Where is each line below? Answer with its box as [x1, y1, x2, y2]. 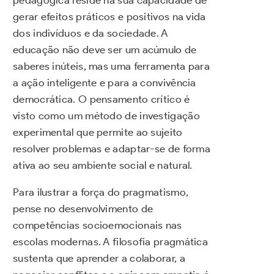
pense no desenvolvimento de [13, 202, 154, 215]
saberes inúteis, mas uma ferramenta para [13, 59, 210, 72]
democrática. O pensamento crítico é [13, 92, 190, 105]
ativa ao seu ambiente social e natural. [13, 158, 193, 171]
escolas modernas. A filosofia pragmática [13, 235, 208, 248]
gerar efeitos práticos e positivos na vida [13, 10, 206, 23]
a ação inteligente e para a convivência [13, 76, 196, 89]
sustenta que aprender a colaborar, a [13, 251, 185, 264]
